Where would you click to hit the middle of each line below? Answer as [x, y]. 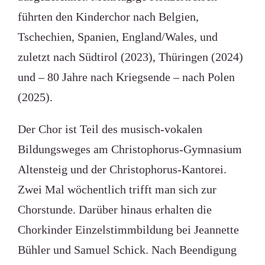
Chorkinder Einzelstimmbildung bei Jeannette [128, 230]
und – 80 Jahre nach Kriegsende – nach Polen [126, 77]
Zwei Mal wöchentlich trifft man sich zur [117, 189]
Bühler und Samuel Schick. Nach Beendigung [127, 250]
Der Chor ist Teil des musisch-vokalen [110, 129]
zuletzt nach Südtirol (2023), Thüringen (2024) [130, 57]
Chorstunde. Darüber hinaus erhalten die [114, 209]
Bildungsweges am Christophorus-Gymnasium [130, 149]
